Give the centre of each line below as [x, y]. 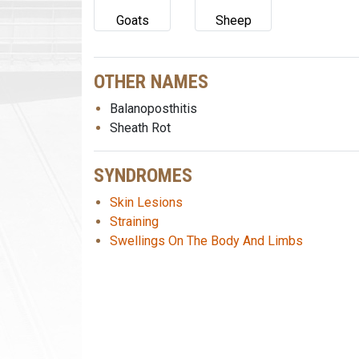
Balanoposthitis [153, 109]
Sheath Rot [140, 128]
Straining [134, 222]
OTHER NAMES [151, 82]
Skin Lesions [146, 202]
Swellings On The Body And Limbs [206, 241]
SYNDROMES [143, 175]
